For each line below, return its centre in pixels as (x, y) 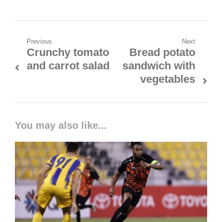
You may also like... (61, 125)
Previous (39, 41)
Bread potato (163, 52)
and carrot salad (68, 66)
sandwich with (159, 66)
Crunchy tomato (68, 52)
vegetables (168, 79)
